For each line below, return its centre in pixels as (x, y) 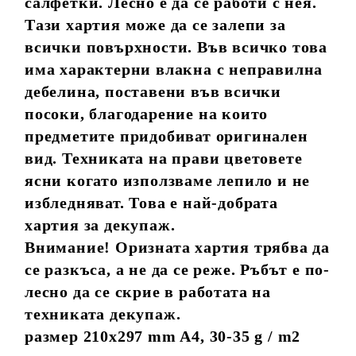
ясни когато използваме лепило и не (168, 180)
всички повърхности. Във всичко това (176, 46)
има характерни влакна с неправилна (174, 69)
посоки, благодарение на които (147, 113)
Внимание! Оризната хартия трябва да (177, 247)
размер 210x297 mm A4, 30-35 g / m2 (163, 336)
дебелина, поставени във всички (153, 91)
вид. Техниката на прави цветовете (164, 158)
